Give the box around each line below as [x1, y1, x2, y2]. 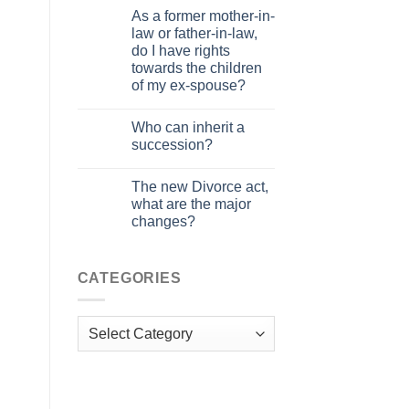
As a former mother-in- [131, 7, 275, 24]
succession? [131, 136, 213, 152]
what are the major [131, 195, 251, 212]
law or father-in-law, [131, 25, 257, 41]
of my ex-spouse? [131, 77, 246, 93]
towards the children [131, 59, 262, 76]
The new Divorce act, [131, 178, 268, 194]
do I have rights [131, 42, 230, 58]
